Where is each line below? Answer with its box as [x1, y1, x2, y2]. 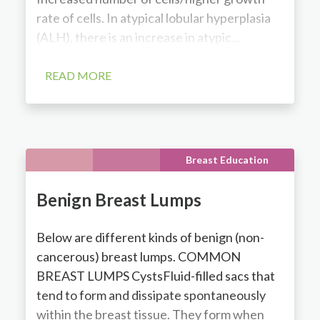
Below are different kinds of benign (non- [36, 229, 264, 245]
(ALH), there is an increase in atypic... [36, 29, 240, 45]
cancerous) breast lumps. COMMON [36, 248, 241, 264]
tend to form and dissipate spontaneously [36, 286, 266, 303]
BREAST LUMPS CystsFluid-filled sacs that [36, 267, 275, 284]
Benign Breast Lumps [36, 189, 201, 210]
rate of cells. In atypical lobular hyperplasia [36, 9, 271, 26]
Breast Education [186, 153, 269, 166]
